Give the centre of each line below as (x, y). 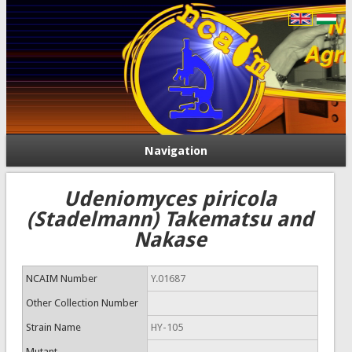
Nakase (170, 240)
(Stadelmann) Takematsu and (170, 219)
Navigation (176, 151)
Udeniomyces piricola (170, 199)
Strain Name (53, 327)
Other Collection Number (82, 303)
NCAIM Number (61, 279)
